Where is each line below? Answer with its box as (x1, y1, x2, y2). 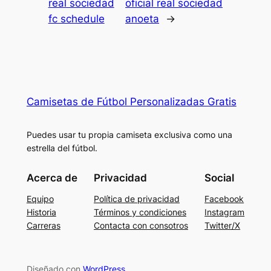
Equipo (26, 194, 54, 204)
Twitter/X (204, 220, 241, 231)
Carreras (26, 220, 60, 231)
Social (204, 172, 235, 184)
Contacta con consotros (94, 220, 188, 231)
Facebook (204, 194, 244, 204)
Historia (26, 207, 56, 218)
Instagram (204, 207, 245, 218)
